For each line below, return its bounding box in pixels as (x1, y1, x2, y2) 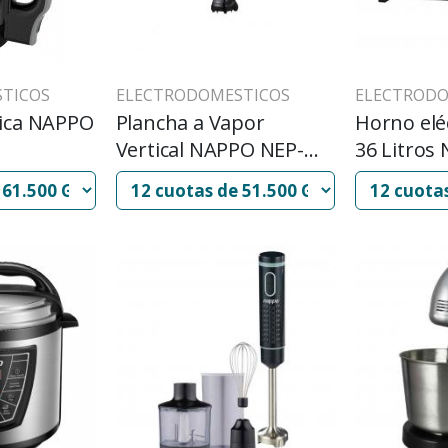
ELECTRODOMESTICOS (115, 84, 290, 107)
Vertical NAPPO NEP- (115, 136, 304, 164)
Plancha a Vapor (115, 109, 265, 137)
